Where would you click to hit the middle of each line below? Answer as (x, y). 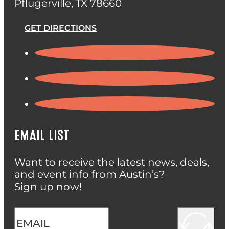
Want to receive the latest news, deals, (112, 162)
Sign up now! (48, 186)
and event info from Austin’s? (94, 174)
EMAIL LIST (42, 135)
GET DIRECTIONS (61, 28)
